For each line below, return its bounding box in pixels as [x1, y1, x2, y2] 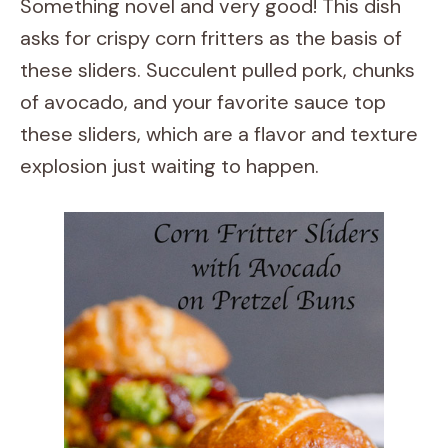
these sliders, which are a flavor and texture [20, 121, 418, 147]
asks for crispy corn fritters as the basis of [20, 25, 402, 51]
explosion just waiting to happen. [20, 153, 319, 179]
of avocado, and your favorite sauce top [20, 89, 386, 115]
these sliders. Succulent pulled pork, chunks [20, 57, 415, 83]
